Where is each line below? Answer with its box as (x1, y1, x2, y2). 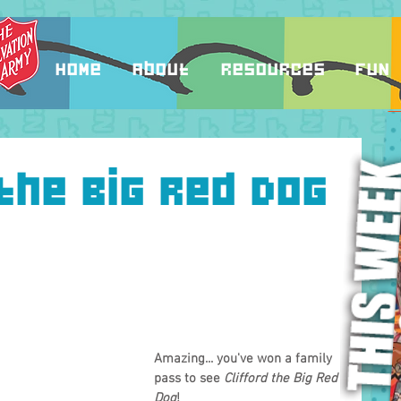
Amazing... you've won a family (154, 351, 336, 368)
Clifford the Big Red (224, 371, 341, 388)
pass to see (154, 371, 224, 388)
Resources (219, 55, 325, 81)
